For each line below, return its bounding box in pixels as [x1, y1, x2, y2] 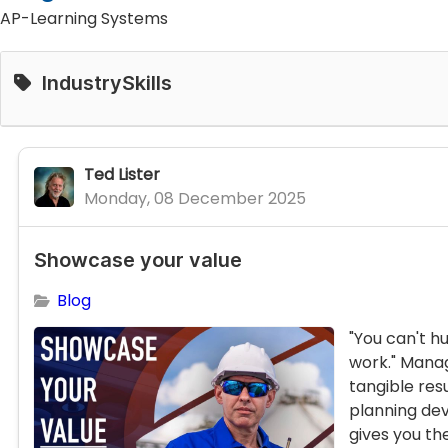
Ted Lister [84, 163, 160, 187]
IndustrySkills [42, 70, 173, 95]
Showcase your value [34, 248, 242, 273]
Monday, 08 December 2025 [84, 187, 306, 211]
